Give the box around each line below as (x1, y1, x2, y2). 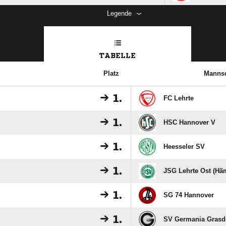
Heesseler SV (163, 143, 205, 150)
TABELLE (99, 52, 136, 59)
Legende (107, 10, 132, 17)
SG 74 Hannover (163, 191, 214, 199)
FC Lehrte (163, 94, 194, 102)
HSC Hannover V (163, 119, 215, 126)
